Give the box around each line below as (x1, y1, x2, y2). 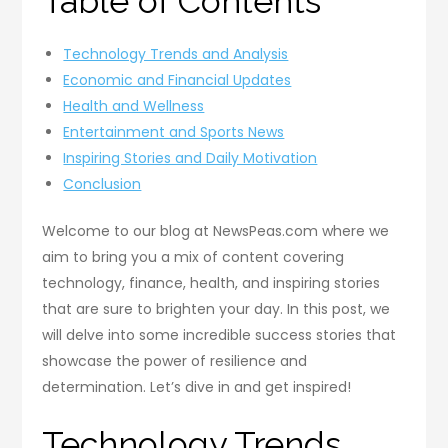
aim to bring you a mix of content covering (42, 246, 345, 267)
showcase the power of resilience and (42, 350, 308, 371)
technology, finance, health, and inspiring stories (42, 272, 381, 293)
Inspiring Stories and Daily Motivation (63, 147, 318, 168)
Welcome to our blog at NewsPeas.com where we (42, 220, 390, 241)
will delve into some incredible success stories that (42, 324, 397, 345)
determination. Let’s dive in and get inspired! (42, 376, 352, 397)
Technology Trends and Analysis (63, 43, 289, 64)
